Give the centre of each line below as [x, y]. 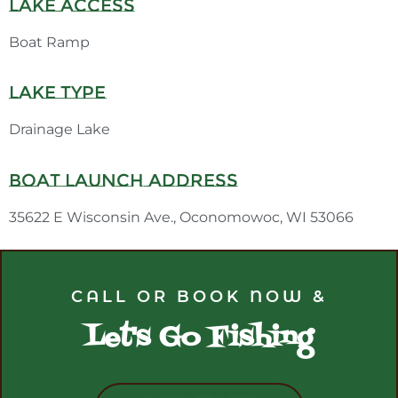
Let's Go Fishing [199, 338]
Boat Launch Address [123, 180]
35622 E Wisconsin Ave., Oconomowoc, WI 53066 [181, 217]
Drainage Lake [60, 130]
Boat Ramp [49, 42]
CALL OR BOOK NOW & [199, 297]
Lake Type [57, 93]
